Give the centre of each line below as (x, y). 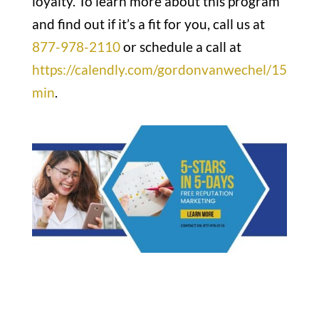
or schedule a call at (181, 47)
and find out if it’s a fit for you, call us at (148, 24)
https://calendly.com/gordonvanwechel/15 (159, 70)
